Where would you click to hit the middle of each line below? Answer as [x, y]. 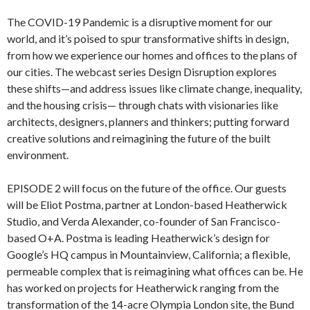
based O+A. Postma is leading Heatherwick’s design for [138, 237]
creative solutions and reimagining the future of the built [139, 138]
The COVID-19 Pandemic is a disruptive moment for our [140, 21]
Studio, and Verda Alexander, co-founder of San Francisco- [144, 221]
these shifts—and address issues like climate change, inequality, [154, 88]
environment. [38, 154]
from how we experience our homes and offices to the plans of [152, 55]
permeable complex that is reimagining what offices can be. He [155, 271]
